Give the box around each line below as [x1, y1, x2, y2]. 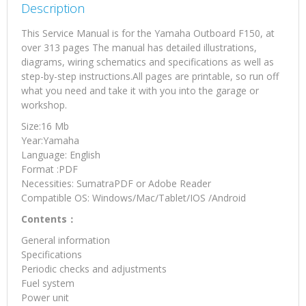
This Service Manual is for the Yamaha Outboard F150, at [21, 27, 275, 40]
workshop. [21, 98, 67, 112]
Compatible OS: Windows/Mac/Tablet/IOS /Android [21, 191, 246, 205]
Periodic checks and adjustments [21, 262, 167, 276]
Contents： [21, 212, 76, 226]
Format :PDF [21, 163, 78, 176]
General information [21, 234, 110, 247]
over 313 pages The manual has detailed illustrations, [21, 41, 257, 55]
